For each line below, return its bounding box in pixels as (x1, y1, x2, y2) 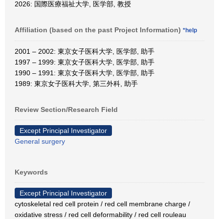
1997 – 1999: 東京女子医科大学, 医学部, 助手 (15, 58, 154, 66)
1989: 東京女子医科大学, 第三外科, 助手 (15, 80, 138, 88)
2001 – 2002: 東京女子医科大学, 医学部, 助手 (15, 47, 154, 55)
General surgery (15, 137, 65, 145)
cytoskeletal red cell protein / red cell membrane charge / (15, 200, 190, 208)
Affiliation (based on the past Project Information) (15, 26, 183, 34)
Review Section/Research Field (15, 106, 118, 113)
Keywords (15, 168, 48, 176)
